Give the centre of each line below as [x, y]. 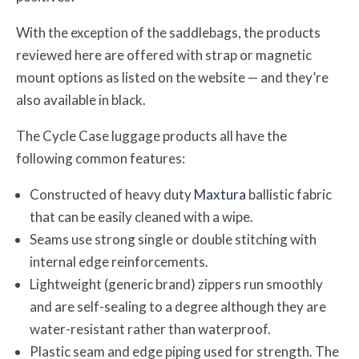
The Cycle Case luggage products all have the [151, 135]
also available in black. [81, 99]
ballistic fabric [289, 194]
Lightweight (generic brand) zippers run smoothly [176, 284]
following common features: [101, 158]
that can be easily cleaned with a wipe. [141, 216]
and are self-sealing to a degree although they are [178, 306]
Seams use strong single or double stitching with [173, 239]
